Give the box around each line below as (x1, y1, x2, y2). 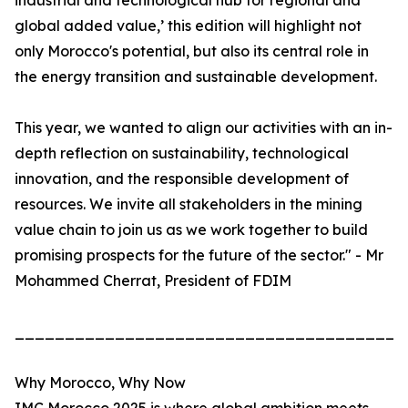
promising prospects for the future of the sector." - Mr (15, 246, 383, 265)
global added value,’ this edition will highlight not (15, 16, 362, 36)
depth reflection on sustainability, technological (15, 144, 349, 163)
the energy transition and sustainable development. (15, 67, 377, 87)
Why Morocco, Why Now (15, 373, 186, 393)
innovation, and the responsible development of (15, 169, 349, 189)
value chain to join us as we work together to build (15, 220, 368, 240)
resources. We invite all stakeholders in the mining (15, 195, 362, 214)
